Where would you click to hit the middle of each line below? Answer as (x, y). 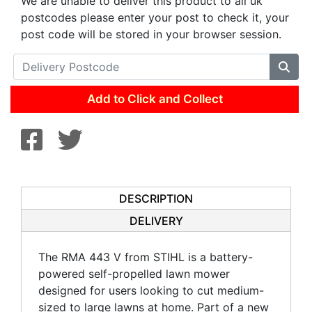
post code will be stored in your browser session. (151, 34)
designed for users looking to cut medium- (151, 290)
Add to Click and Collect (155, 99)
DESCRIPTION (156, 198)
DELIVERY (156, 221)
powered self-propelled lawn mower (134, 274)
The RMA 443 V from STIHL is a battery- (146, 257)
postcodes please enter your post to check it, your (155, 17)
